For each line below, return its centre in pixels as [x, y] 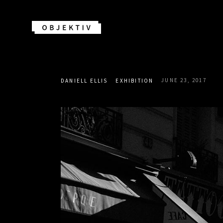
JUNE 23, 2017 [184, 80]
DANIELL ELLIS [84, 80]
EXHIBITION [135, 80]
